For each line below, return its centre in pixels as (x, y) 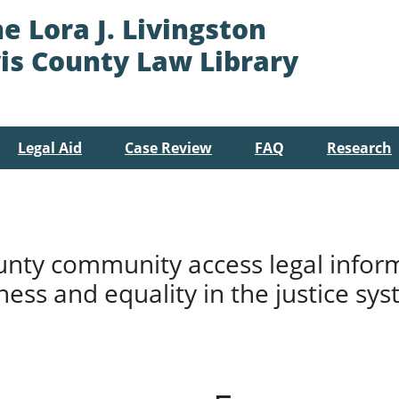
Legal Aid (50, 148)
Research (359, 148)
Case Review (168, 148)
